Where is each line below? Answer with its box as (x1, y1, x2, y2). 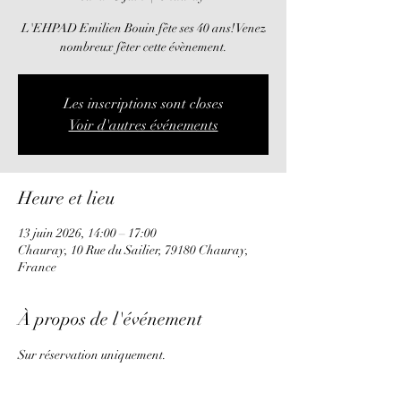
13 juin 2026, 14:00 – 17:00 (18, 226, 157, 241)
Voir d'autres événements (68, 116, 218, 134)
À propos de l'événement (18, 308, 202, 330)
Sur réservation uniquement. (18, 347, 166, 363)
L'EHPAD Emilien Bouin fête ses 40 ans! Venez (21, 21, 266, 36)
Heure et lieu (18, 187, 115, 209)
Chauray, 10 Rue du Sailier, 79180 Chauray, (18, 243, 249, 258)
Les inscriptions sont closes (63, 95, 224, 113)
